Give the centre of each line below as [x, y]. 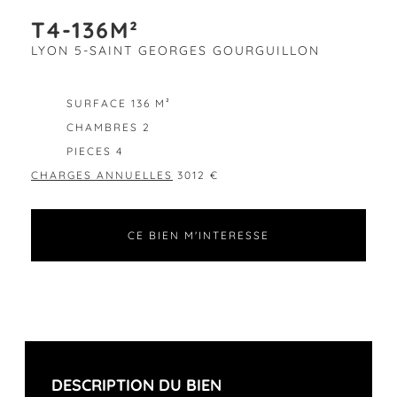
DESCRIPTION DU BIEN [136, 385]
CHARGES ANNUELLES [102, 175]
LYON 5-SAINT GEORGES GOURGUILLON [175, 51]
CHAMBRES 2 [109, 127]
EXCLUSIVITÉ [82, 77]
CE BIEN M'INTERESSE [198, 235]
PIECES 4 [95, 151]
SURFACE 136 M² [119, 103]
